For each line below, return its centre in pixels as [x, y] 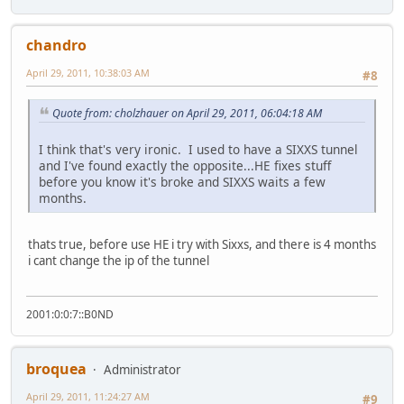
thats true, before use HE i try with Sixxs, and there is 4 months [202, 245]
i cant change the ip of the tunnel [119, 261]
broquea [56, 368]
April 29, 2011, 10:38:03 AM [88, 73]
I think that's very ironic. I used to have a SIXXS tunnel [198, 150]
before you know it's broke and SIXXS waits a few [182, 182]
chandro [56, 46]
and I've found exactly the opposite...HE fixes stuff [185, 166]
